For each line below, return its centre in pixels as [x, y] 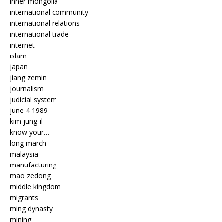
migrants [24, 198]
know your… [29, 132]
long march [28, 143]
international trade [39, 34]
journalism [27, 89]
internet [22, 45]
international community [49, 12]
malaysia [24, 154]
